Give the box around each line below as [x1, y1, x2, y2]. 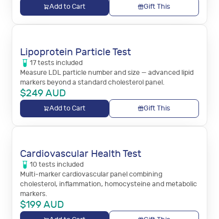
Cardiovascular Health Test [20, 148, 141, 159]
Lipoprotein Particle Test [20, 46, 131, 58]
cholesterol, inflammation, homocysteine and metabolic [20, 180, 197, 188]
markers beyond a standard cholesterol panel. [20, 78, 164, 87]
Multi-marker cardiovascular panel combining [20, 170, 162, 178]
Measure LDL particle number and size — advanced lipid [20, 68, 194, 77]
